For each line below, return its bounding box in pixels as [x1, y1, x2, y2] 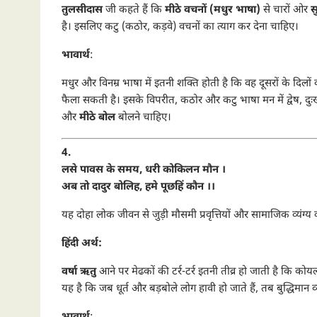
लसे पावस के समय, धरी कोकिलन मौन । [62, 163, 226, 177]
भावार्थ [62, 49, 90, 62]
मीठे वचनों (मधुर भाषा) [165, 4, 260, 17]
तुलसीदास [62, 4, 103, 17]
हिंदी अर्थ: [62, 236, 102, 250]
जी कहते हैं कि [103, 4, 165, 17]
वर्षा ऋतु [62, 265, 96, 279]
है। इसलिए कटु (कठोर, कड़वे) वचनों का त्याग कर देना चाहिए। [62, 21, 299, 34]
